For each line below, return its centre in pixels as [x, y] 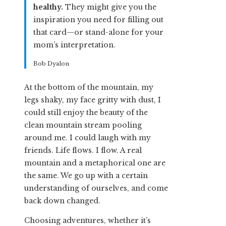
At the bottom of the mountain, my [89, 87]
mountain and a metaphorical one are [95, 163]
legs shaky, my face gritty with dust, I [93, 100]
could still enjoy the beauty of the [86, 112]
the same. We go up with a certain [86, 175]
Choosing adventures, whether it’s [88, 220]
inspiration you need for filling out [98, 20]
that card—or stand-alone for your [98, 33]
